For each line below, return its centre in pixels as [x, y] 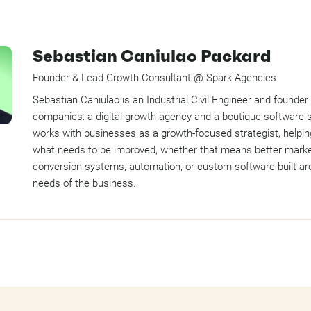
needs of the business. [84, 183]
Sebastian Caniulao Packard [152, 56]
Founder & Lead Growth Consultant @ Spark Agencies [154, 78]
